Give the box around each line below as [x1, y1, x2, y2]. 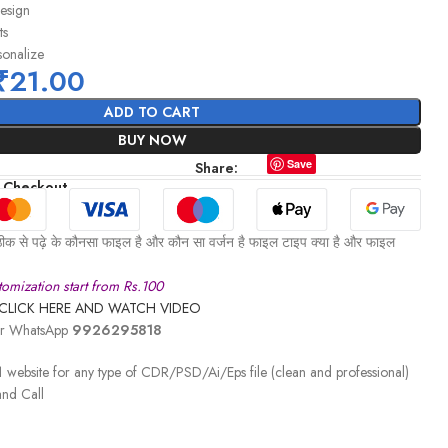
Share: [195, 158, 239, 178]
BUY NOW [117, 130, 187, 150]
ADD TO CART [104, 102, 201, 122]
